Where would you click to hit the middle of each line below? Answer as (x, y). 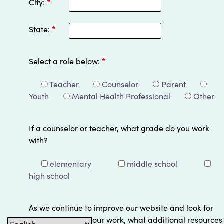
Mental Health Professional (121, 96)
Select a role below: (66, 61)
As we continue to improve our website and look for (121, 207)
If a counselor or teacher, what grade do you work (119, 128)
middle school (152, 163)
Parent (174, 84)
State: (41, 29)
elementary (71, 163)
